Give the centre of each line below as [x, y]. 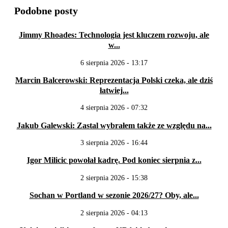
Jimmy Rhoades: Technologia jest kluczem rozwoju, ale [114, 35]
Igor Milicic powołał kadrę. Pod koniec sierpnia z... [114, 160]
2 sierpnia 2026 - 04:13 [114, 213]
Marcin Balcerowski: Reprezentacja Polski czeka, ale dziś [114, 80]
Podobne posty [46, 10]
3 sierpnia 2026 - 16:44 [114, 143]
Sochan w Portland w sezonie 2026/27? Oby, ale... [114, 195]
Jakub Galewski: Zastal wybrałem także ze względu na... [114, 125]
